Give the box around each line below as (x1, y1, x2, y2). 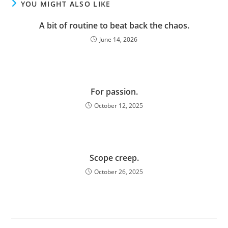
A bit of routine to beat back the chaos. (39, 20, 189, 32)
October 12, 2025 (94, 101, 143, 110)
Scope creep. (89, 152, 139, 164)
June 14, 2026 (99, 35, 137, 44)
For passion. (90, 86, 138, 98)
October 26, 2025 (94, 167, 143, 177)
